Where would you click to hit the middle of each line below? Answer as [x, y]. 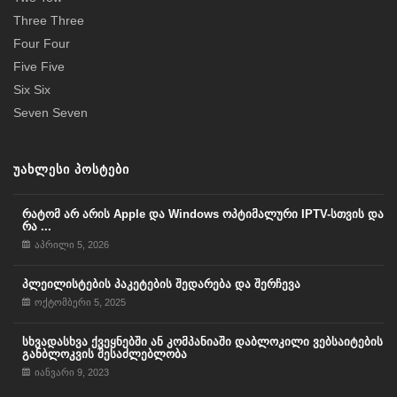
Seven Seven [51, 112]
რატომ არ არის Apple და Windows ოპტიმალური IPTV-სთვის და [203, 214]
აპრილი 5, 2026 [72, 245]
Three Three [49, 20]
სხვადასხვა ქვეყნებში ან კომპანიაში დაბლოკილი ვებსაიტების [202, 341]
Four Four [42, 43]
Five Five [39, 66]
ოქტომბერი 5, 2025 [80, 303]
